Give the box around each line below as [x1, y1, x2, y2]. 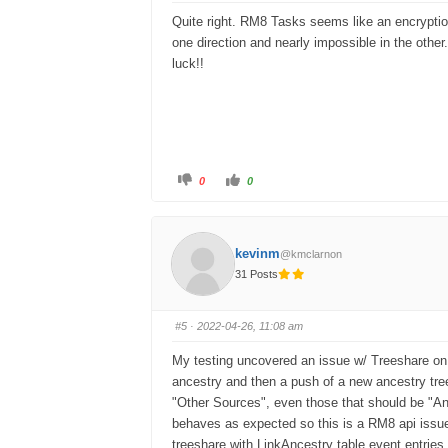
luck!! [172, 56, 204, 72]
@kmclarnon [280, 247, 343, 260]
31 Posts [235, 267, 279, 280]
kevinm [235, 245, 281, 261]
